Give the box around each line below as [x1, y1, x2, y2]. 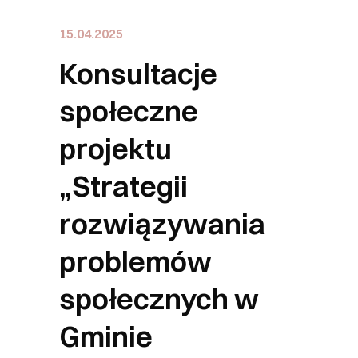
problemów [59, 244, 212, 279]
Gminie [59, 319, 153, 354]
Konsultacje [59, 56, 217, 91]
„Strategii [59, 169, 188, 204]
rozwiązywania [59, 206, 265, 241]
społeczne [59, 93, 198, 129]
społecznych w [59, 281, 259, 316]
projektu [59, 131, 172, 166]
